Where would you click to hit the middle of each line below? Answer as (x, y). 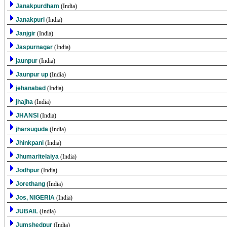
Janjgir (26, 33)
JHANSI (28, 116)
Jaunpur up (32, 74)
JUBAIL (27, 211)
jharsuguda (32, 129)
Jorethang (31, 184)
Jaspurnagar (35, 47)
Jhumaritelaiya (38, 157)
